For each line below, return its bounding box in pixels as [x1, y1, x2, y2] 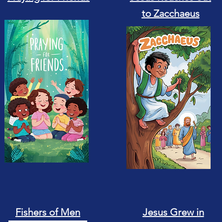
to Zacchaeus [141, 7, 200, 19]
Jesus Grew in [142, 206, 204, 218]
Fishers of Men [15, 206, 80, 218]
